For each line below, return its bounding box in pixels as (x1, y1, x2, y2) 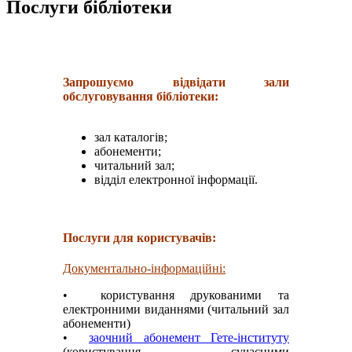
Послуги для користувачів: (63, 230, 216, 244)
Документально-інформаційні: (63, 261, 225, 275)
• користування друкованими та (63, 288, 289, 302)
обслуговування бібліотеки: (63, 90, 218, 104)
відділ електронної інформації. (94, 173, 258, 187)
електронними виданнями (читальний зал (63, 302, 289, 316)
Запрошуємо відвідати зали (63, 75, 289, 90)
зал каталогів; (94, 130, 167, 145)
